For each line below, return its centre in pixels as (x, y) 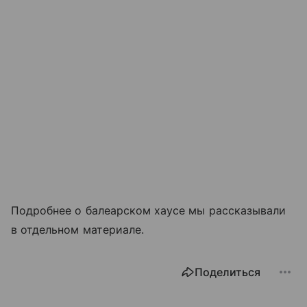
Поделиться (228, 272)
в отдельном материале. (78, 229)
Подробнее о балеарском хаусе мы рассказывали (149, 210)
